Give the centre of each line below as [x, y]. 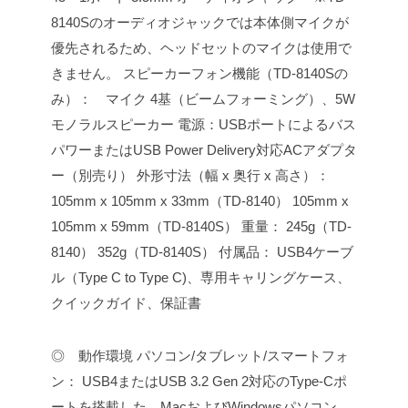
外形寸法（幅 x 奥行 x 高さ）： [231, 176]
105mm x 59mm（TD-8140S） [144, 227]
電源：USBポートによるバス [265, 125]
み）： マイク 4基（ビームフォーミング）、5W [203, 99]
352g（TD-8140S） [154, 252]
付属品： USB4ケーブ [284, 252]
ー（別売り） [92, 176]
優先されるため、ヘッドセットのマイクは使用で [201, 48]
